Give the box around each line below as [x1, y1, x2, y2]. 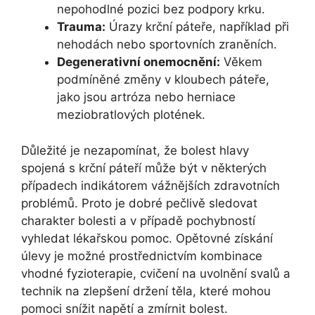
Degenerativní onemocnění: [57, 55, 220, 70]
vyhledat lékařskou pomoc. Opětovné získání [21, 231, 273, 245]
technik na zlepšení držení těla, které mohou [21, 283, 271, 298]
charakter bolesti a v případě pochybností [21, 213, 255, 228]
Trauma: [57, 20, 105, 34]
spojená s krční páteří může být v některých [21, 160, 266, 175]
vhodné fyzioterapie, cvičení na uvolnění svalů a [21, 266, 290, 281]
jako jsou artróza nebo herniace [57, 90, 236, 105]
